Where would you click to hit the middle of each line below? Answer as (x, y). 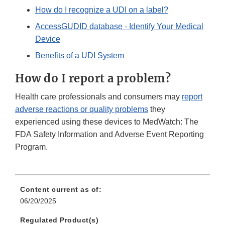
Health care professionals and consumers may (98, 97)
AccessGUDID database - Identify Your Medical (119, 27)
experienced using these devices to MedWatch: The (107, 122)
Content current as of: (61, 190)
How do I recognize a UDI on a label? (102, 10)
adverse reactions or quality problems (82, 109)
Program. (31, 147)
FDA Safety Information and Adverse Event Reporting (109, 135)
